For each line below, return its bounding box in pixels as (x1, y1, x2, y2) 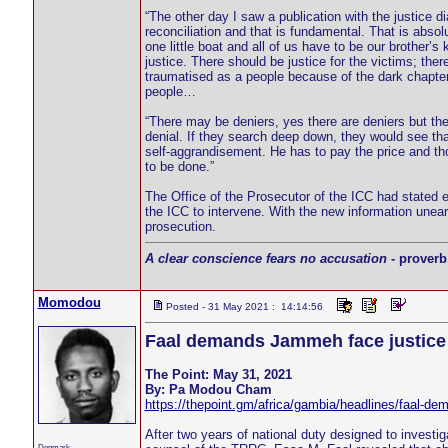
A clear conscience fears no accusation (144, 251, 387, 266)
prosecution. (144, 219, 216, 234)
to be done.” (144, 159, 214, 174)
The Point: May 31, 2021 (144, 367, 292, 382)
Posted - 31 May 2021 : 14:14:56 (165, 301, 323, 312)
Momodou (37, 295, 101, 310)
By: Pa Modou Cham (144, 382, 272, 397)
